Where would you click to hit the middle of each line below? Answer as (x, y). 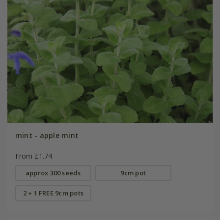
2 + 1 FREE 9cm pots (53, 193)
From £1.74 (33, 156)
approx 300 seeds (53, 173)
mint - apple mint (47, 136)
